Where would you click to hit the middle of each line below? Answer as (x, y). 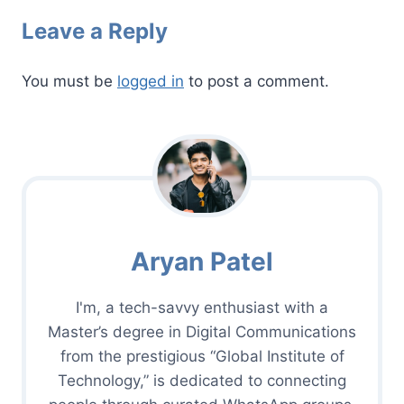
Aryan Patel (202, 262)
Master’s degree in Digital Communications (202, 332)
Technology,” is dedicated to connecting (202, 381)
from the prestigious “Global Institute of (202, 357)
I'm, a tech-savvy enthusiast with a (202, 308)
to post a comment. (257, 82)
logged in (151, 82)
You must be (69, 82)
